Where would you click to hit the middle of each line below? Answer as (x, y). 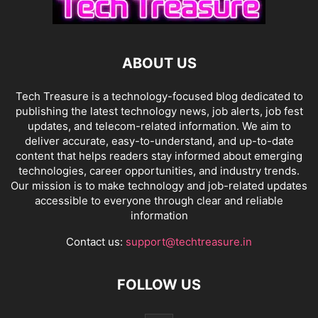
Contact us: (96, 242)
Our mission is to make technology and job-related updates (159, 186)
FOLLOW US (159, 285)
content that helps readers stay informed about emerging (159, 156)
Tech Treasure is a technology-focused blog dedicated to (159, 97)
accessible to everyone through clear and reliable (159, 201)
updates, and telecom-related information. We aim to (159, 126)
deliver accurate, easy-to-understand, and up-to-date (159, 141)
